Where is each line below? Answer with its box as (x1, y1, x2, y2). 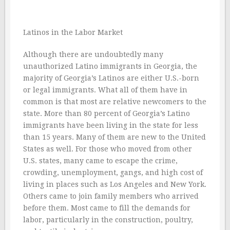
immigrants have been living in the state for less (23, 121, 198, 129)
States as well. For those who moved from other (23, 145, 192, 153)
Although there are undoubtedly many (23, 50, 163, 59)
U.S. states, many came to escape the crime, (23, 157, 178, 165)
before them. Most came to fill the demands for (23, 204, 190, 212)
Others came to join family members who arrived (23, 192, 199, 200)
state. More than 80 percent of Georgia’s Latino (23, 109, 190, 118)
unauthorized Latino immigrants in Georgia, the (23, 62, 197, 70)
